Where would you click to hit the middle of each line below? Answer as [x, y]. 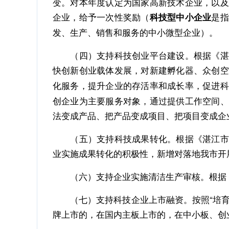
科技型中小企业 [180, 17]
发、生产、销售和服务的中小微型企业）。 [135, 32]
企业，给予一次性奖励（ [101, 17]
